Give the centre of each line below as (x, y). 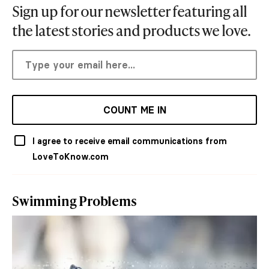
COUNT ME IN (134, 110)
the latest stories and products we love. (131, 31)
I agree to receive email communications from (130, 141)
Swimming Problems (74, 201)
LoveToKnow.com (71, 157)
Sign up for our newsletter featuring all (129, 11)
